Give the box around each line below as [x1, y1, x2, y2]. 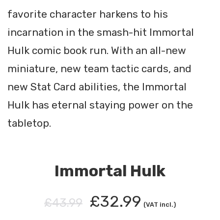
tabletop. [7, 117, 51, 129]
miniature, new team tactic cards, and [7, 62, 192, 75]
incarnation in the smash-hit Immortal [7, 26, 194, 38]
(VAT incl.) [143, 201, 176, 209]
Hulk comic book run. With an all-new [7, 44, 186, 56]
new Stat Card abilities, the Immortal [7, 81, 187, 93]
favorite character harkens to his [7, 8, 168, 20]
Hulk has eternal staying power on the [7, 99, 193, 111]
